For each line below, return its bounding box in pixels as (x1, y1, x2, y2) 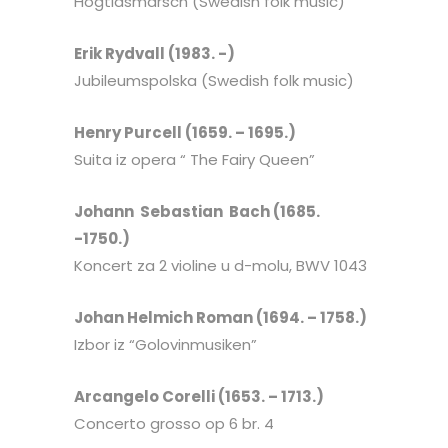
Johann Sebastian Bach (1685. (74, 201, 320, 222)
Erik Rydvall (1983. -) (74, 43, 235, 64)
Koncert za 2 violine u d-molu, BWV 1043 (74, 255, 367, 276)
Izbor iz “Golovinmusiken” (74, 334, 257, 355)
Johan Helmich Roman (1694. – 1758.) (74, 307, 367, 328)
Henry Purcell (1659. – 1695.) (74, 122, 296, 143)
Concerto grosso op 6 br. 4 (74, 413, 274, 434)
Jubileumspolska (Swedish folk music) (74, 70, 354, 91)
